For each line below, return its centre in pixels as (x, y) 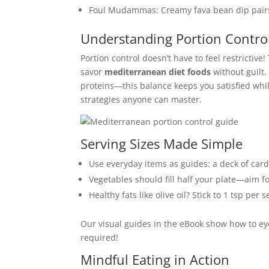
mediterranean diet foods (158, 72)
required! (100, 237)
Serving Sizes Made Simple (162, 144)
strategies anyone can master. (141, 99)
